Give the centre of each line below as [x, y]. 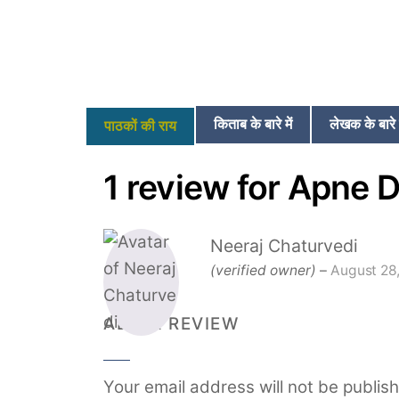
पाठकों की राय [140, 126]
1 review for [195, 187]
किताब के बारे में [253, 124]
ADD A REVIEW [171, 323]
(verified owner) [264, 270]
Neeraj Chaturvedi [285, 245]
